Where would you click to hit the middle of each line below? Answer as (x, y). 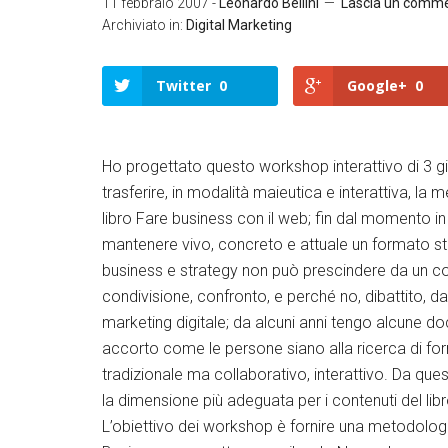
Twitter (183, 85)
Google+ (377, 85)
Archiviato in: (144, 25)
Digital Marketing (239, 25)
